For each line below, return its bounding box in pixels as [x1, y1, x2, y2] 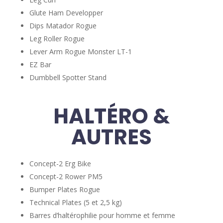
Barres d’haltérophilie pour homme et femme [29, 211, 175, 220]
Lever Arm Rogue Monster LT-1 [29, 47, 132, 56]
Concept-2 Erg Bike [29, 159, 91, 168]
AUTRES [71, 122, 152, 152]
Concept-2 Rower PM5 [29, 172, 103, 181]
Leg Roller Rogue [29, 34, 85, 43]
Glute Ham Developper [29, 8, 103, 17]
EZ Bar [29, 60, 51, 69]
